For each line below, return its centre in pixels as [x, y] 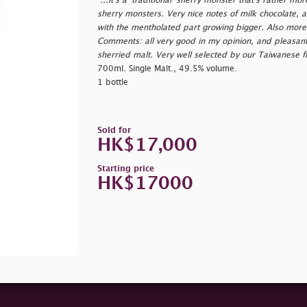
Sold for [114, 130]
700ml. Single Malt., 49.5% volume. [167, 69]
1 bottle [112, 82]
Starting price [125, 169]
